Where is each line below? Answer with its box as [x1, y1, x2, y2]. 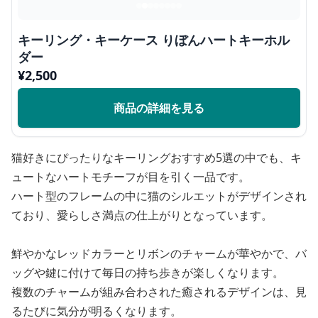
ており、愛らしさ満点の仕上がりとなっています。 [11, 207, 273, 223]
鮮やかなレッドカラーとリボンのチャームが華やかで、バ [11, 246, 307, 261]
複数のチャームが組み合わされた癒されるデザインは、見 [11, 284, 307, 300]
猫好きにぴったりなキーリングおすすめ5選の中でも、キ [11, 150, 302, 165]
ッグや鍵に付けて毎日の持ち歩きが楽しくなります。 [11, 265, 284, 280]
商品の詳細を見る [114, 100, 204, 116]
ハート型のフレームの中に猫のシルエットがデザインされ [11, 188, 307, 204]
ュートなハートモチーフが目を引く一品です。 [11, 169, 250, 185]
